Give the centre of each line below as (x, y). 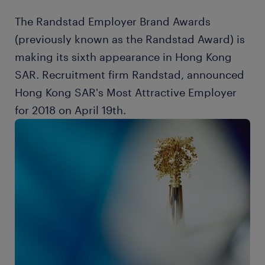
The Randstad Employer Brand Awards (113, 21)
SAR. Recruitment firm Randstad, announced (130, 75)
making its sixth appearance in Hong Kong (123, 57)
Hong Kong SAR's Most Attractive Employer (126, 92)
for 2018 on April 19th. (70, 110)
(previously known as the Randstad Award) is (130, 39)
